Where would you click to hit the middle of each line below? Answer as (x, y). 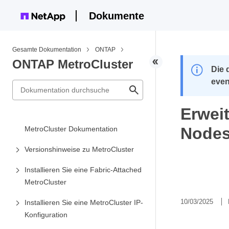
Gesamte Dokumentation (47, 50)
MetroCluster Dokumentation (71, 129)
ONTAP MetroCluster (73, 64)
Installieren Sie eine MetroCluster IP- (84, 202)
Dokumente (117, 16)
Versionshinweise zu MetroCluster (79, 149)
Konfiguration (46, 215)
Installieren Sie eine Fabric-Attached (83, 170)
